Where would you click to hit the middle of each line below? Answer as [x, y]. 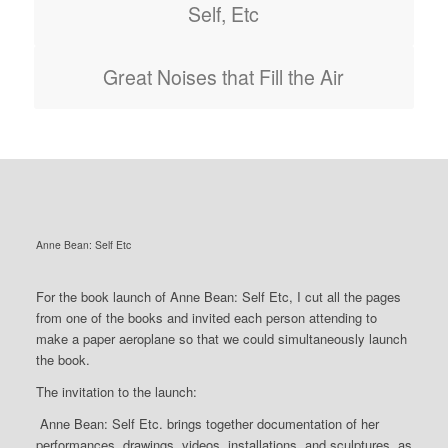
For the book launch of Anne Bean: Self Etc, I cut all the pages [218, 297]
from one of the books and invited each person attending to [206, 318]
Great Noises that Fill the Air [224, 77]
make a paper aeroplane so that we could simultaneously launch [221, 339]
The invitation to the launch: [116, 392]
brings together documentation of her [270, 424]
